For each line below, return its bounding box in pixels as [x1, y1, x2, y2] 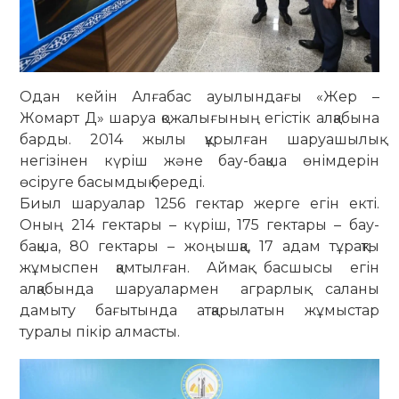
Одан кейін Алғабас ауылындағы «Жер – [20, 87, 379, 105]
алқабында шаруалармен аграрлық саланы [20, 280, 379, 297]
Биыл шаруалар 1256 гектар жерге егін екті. [20, 194, 379, 212]
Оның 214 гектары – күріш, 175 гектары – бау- [20, 216, 379, 233]
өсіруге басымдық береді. [20, 173, 206, 191]
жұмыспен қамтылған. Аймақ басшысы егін [20, 258, 379, 276]
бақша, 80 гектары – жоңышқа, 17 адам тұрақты [20, 237, 379, 255]
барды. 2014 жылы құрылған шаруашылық [20, 130, 379, 148]
